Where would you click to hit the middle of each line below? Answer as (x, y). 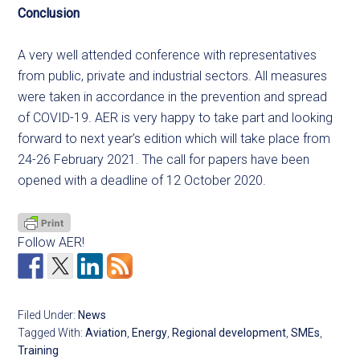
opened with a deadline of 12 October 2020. (142, 181)
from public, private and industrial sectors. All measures (173, 76)
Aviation (106, 332)
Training (39, 350)
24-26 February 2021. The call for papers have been (164, 160)
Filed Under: (48, 315)
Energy (150, 332)
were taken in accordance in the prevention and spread (173, 97)
